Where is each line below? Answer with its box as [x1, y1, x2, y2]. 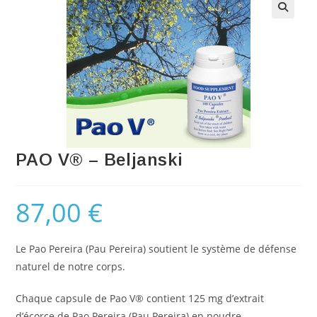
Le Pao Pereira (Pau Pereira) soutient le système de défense [16, 242, 297, 255]
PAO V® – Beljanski [16, 150, 183, 169]
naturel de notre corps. [16, 260, 126, 273]
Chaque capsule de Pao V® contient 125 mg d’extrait [16, 292, 265, 305]
